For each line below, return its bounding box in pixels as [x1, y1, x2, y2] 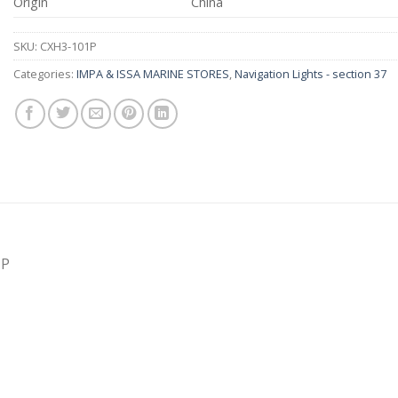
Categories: [13, 66, 76, 82]
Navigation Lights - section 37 [235, 66, 386, 82]
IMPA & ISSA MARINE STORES [76, 66, 229, 82]
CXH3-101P [40, 38, 97, 54]
